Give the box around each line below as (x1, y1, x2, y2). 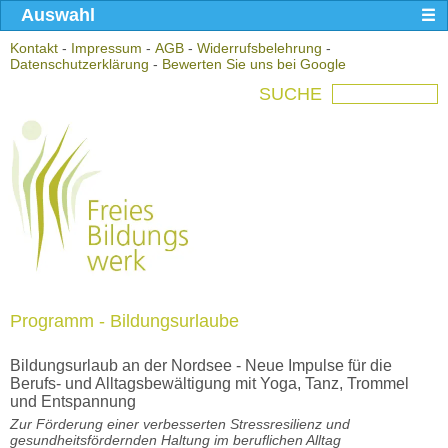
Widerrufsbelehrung (197, 40, 322, 56)
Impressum (71, 40, 142, 56)
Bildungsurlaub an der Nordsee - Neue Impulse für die (10, 357, 392, 374)
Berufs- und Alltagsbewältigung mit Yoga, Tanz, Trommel (10, 375, 409, 392)
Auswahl (21, 5, 95, 25)
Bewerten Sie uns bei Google (162, 56, 346, 72)
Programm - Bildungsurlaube (10, 311, 239, 331)
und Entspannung (10, 393, 136, 410)
